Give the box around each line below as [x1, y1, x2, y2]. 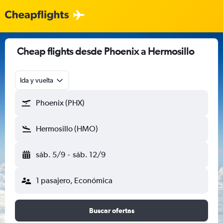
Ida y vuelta [20, 76, 53, 84]
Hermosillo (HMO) [36, 124, 98, 133]
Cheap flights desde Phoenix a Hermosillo [17, 45, 194, 57]
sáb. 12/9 [72, 150, 106, 159]
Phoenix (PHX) [36, 98, 85, 108]
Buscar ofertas [89, 207, 134, 215]
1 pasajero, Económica [36, 176, 112, 185]
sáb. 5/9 [36, 150, 65, 159]
